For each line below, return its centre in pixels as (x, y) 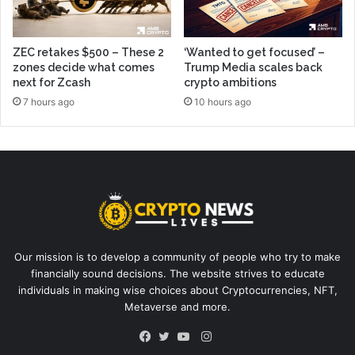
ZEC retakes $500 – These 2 (88, 53)
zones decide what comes (84, 68)
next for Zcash (52, 83)
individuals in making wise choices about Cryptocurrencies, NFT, (177, 290)
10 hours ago (223, 102)
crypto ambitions (230, 83)
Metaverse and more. (177, 307)
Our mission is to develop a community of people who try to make (177, 257)
